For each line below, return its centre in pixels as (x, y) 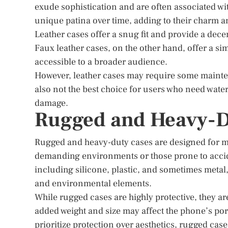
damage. (51, 103)
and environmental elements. (93, 183)
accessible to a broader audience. (101, 62)
